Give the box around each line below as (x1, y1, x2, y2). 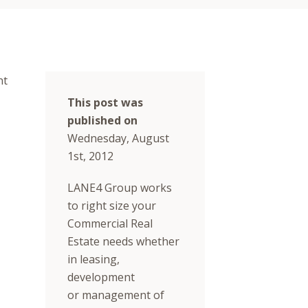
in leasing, (67, 252, 120, 267)
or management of (67, 287, 164, 303)
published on (67, 113, 137, 129)
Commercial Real (67, 216, 153, 232)
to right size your (67, 198, 156, 214)
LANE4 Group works (67, 180, 172, 196)
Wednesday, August (67, 131, 169, 146)
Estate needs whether (67, 234, 179, 250)
